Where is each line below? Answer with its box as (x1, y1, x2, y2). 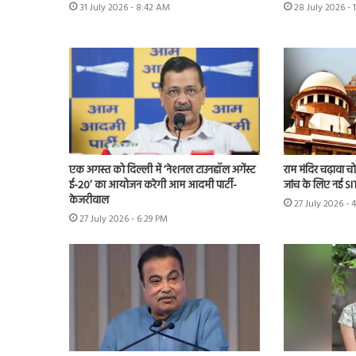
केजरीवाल (69, 191, 109, 210)
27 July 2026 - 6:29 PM (79, 211, 168, 227)
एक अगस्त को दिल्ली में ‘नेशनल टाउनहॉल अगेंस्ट (69, 161, 255, 180)
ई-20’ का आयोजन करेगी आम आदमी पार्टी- (69, 176, 237, 195)
